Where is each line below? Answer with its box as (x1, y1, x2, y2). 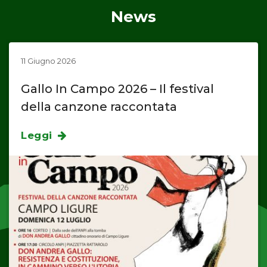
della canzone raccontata (21, 100, 177, 114)
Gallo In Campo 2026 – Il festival (21, 82, 214, 96)
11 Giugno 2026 (21, 56, 76, 66)
